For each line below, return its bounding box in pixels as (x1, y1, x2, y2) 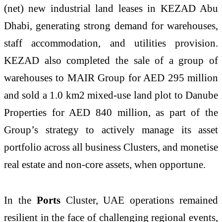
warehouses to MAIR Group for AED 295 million (4, 72, 218, 84)
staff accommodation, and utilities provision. (4, 37, 218, 49)
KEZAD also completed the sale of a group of (4, 55, 218, 66)
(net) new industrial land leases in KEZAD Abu (4, 2, 218, 14)
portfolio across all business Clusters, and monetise (4, 141, 218, 153)
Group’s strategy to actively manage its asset (4, 124, 218, 136)
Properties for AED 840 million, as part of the (4, 107, 218, 118)
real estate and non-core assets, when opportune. (4, 159, 211, 170)
